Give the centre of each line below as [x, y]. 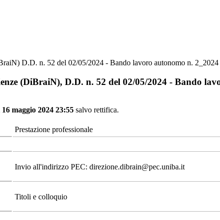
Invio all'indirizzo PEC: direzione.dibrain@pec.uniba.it [100, 166]
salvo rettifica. [97, 110]
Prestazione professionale [54, 129]
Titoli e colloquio [41, 196]
